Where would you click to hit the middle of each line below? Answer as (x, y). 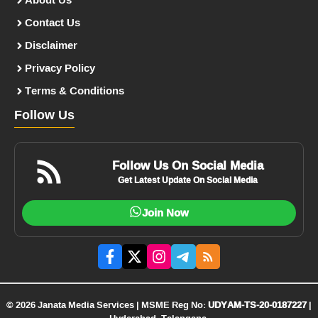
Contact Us (53, 23)
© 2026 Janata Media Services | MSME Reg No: (107, 305)
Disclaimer (51, 45)
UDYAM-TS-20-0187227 (257, 305)
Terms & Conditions (75, 91)
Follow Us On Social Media (188, 165)
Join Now (165, 213)
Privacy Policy (60, 68)
